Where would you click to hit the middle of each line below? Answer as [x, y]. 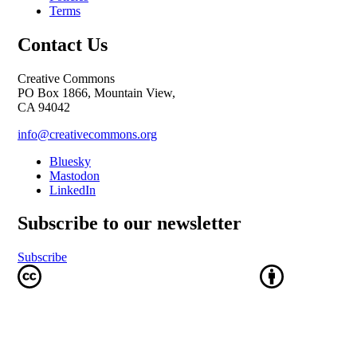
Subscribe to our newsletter [129, 224]
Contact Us [63, 44]
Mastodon [75, 175]
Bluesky [70, 161]
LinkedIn [73, 190]
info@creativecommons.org [87, 134]
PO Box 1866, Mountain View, [96, 92]
